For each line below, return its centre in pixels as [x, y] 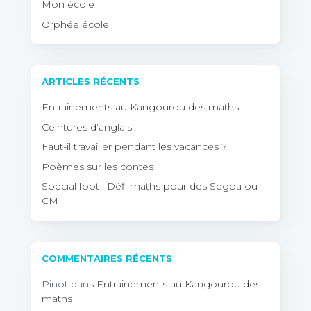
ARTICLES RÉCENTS [91, 82]
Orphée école [75, 24]
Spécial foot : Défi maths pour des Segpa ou [150, 186]
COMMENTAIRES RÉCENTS [107, 258]
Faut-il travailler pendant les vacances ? [134, 147]
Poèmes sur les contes [98, 166]
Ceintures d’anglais [87, 127]
